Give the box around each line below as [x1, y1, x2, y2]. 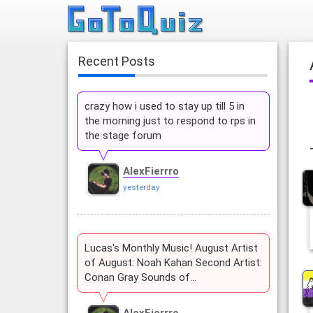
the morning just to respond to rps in [84, 115, 256, 128]
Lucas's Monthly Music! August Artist [84, 242, 258, 255]
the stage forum [84, 129, 161, 143]
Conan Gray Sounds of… [84, 271, 196, 284]
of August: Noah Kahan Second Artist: [84, 256, 262, 270]
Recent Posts [78, 54, 155, 69]
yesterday [122, 182, 160, 193]
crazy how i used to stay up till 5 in [84, 100, 245, 113]
